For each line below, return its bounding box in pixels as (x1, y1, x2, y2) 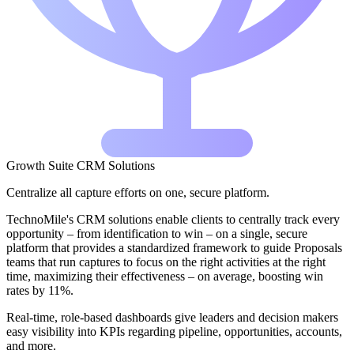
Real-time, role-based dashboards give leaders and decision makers (6, 311, 338, 325)
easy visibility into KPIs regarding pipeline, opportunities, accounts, (6, 325, 342, 339)
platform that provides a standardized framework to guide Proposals (6, 241, 342, 255)
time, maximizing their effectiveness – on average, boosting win (6, 269, 323, 284)
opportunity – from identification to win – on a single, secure (6, 227, 307, 241)
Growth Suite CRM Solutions (6, 159, 155, 173)
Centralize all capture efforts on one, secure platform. (6, 186, 269, 200)
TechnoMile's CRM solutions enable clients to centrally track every (6, 213, 340, 227)
